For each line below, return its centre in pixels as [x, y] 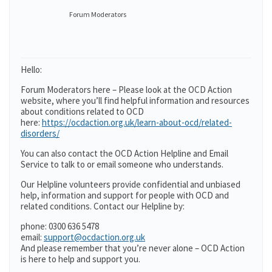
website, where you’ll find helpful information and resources [135, 100]
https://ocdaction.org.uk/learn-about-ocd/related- [137, 122]
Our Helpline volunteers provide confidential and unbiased [131, 184]
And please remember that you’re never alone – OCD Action [133, 248]
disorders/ [40, 133]
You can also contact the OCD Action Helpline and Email [124, 153]
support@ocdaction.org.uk [94, 237]
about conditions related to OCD [82, 111]
